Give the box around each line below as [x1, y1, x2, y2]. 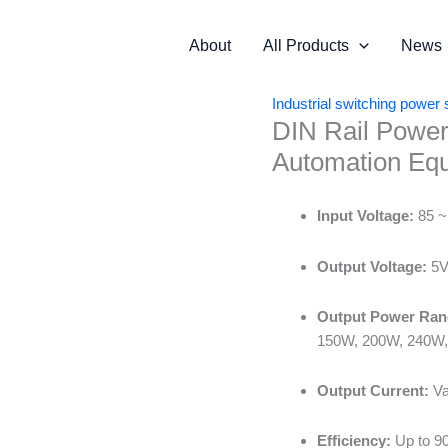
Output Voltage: [317, 257, 427, 275]
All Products [263, 37, 350, 54]
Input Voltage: [317, 207, 414, 225]
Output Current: [317, 382, 429, 399]
